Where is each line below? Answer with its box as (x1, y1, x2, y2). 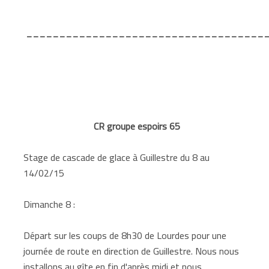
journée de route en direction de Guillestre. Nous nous (23, 241, 240, 260)
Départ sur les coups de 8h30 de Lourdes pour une (23, 226, 227, 244)
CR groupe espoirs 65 (93, 116, 180, 135)
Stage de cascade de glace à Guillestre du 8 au (23, 148, 210, 166)
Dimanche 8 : (23, 195, 76, 213)
